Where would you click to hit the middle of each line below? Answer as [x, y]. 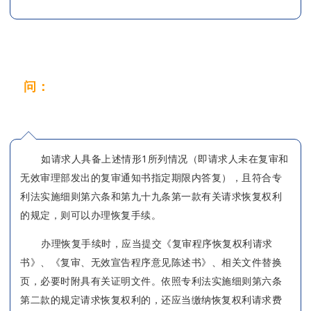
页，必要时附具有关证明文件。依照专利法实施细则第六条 [151, 280]
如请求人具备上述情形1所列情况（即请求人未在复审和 [165, 158]
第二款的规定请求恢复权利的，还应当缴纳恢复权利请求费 [151, 299]
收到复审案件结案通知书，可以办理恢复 [165, 86]
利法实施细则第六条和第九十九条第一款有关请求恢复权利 [151, 196]
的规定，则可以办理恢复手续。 [91, 215]
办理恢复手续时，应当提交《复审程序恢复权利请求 [157, 243]
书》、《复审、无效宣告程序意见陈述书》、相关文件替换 [151, 262]
